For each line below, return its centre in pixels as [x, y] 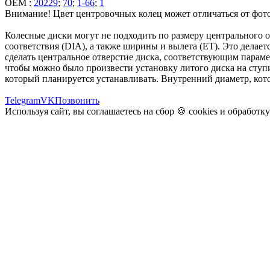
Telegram [23, 100]
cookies [203, 111]
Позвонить [77, 100]
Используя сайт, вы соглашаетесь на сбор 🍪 [97, 111]
